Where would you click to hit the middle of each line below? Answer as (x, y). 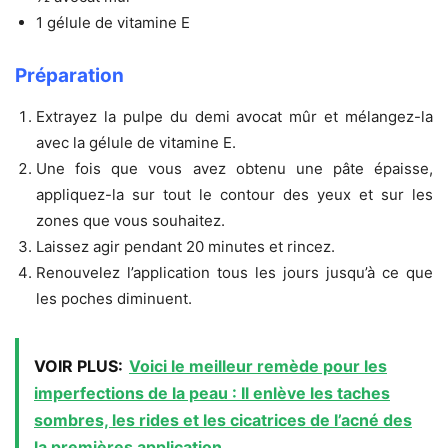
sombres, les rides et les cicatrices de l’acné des (223, 419)
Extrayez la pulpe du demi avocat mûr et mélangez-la (234, 116)
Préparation (69, 75)
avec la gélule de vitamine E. (136, 142)
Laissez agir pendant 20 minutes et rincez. (185, 246)
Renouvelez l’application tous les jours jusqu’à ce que (234, 272)
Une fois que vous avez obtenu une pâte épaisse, (234, 168)
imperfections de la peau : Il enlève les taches (212, 392)
